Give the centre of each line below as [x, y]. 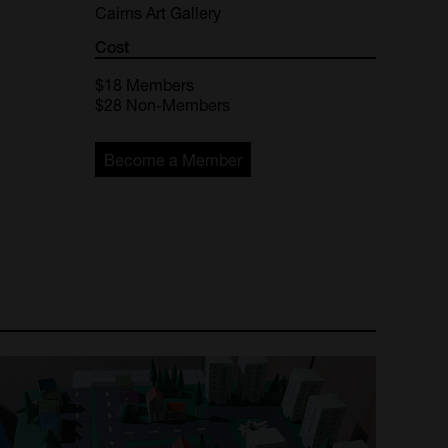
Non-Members [178, 105]
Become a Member [173, 159]
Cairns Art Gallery [158, 13]
